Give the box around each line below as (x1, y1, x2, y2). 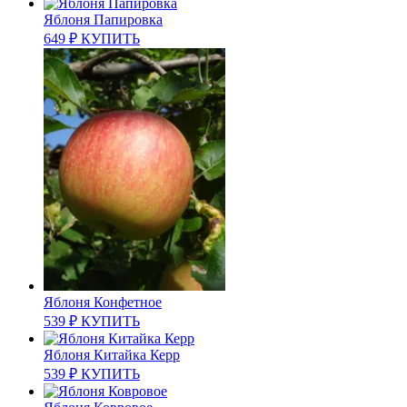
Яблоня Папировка (44, 12, 163, 28)
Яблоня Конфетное (44, 294, 162, 311)
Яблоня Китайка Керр (44, 347, 180, 363)
